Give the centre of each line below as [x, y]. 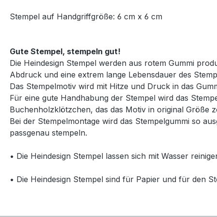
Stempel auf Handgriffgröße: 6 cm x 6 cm [86, 16]
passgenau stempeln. [48, 133]
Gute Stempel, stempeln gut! [65, 51]
